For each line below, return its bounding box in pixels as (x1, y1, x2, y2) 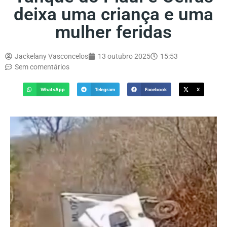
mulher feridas (55, 21, 172, 43)
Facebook (145, 86, 167, 92)
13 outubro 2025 (98, 52, 150, 60)
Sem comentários (15, 62, 69, 71)
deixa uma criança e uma (14, 4, 213, 25)
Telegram (95, 86, 115, 92)
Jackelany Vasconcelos (15, 52, 88, 60)
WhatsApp (40, 86, 65, 92)
